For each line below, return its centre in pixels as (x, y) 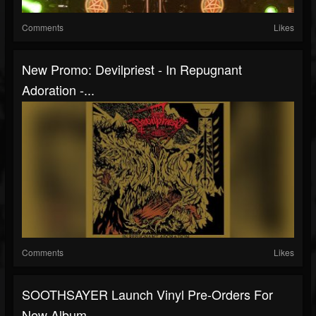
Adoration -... (58, 90)
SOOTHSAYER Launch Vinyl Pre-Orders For (147, 294)
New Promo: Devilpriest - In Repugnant (132, 69)
